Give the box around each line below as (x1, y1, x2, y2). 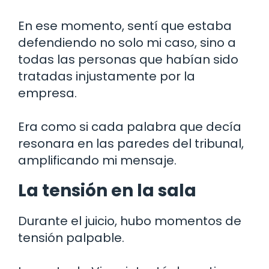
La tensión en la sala (18, 179, 196, 203)
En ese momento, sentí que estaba (18, 17, 232, 35)
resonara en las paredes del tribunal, (18, 135, 244, 153)
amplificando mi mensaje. (18, 152, 177, 169)
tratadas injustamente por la (18, 68, 195, 85)
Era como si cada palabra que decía (18, 118, 241, 136)
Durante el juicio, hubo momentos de (18, 213, 241, 230)
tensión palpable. (18, 229, 124, 247)
